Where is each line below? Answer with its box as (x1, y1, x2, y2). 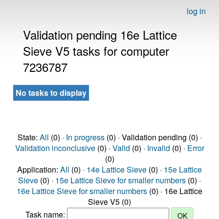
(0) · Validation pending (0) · (104, 131, 202, 143)
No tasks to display (16, 87, 87, 98)
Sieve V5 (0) (88, 196, 131, 207)
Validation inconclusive (15, 142, 95, 153)
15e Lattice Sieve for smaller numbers (55, 175, 186, 186)
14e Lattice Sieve (87, 164, 147, 175)
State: (17, 131, 40, 143)
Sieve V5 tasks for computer (23, 42, 169, 59)
